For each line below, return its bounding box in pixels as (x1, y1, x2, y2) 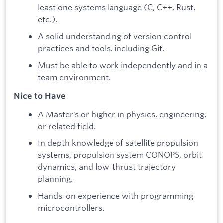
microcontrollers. (38, 202, 104, 213)
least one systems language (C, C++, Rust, (38, 2, 195, 13)
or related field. (38, 120, 96, 131)
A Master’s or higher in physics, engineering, (38, 109, 206, 119)
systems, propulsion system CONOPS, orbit (38, 149, 202, 160)
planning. (38, 173, 73, 184)
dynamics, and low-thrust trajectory (38, 161, 176, 172)
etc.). (38, 14, 57, 25)
